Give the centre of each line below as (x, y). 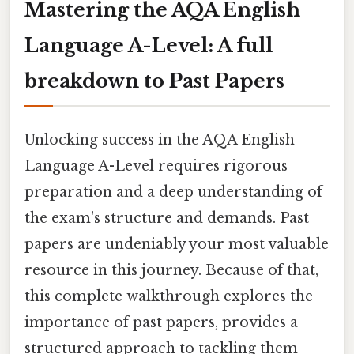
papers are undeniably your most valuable (177, 244)
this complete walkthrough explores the (169, 296)
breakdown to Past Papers (154, 81)
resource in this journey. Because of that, (171, 270)
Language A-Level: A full (149, 45)
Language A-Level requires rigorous (156, 166)
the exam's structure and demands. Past (167, 218)
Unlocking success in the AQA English (160, 139)
